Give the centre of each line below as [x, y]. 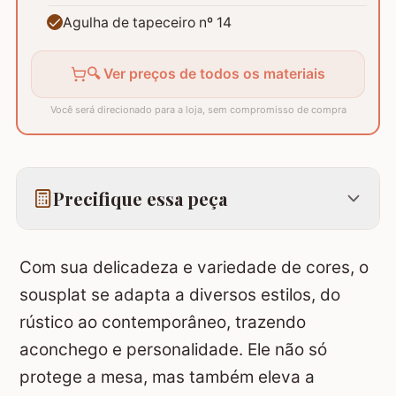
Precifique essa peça [140, 199]
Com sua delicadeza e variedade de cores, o [194, 268]
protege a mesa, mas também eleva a [167, 377]
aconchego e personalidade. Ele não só [173, 350]
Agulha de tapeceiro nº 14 [148, 22]
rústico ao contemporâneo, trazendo [163, 323]
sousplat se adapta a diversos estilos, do [180, 295]
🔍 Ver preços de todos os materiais [206, 74]
